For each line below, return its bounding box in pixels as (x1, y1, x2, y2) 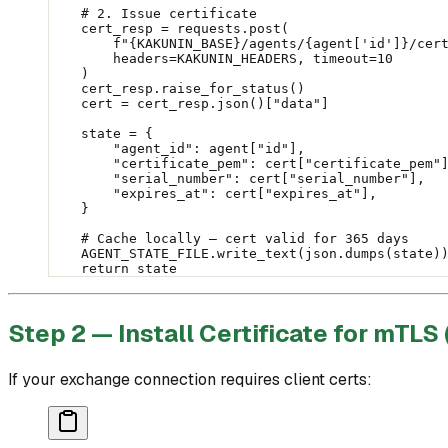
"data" (273, 96, 321, 112)
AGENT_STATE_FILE (49, 246, 209, 262)
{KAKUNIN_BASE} (129, 36, 241, 52)
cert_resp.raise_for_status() (49, 81, 305, 97)
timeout (313, 51, 369, 67)
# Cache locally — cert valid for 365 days (49, 231, 409, 247)
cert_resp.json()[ (129, 96, 273, 112)
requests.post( (169, 21, 289, 37)
